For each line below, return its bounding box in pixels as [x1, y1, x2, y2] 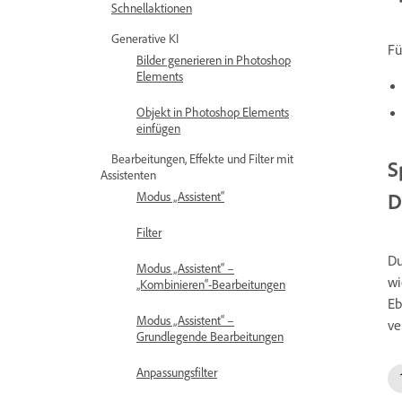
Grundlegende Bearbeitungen [136, 328, 284, 344]
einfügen [136, 120, 180, 135]
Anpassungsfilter [136, 364, 217, 380]
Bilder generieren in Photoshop [136, 52, 291, 67]
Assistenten [100, 167, 156, 182]
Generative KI [111, 31, 179, 46]
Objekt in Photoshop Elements [136, 104, 289, 119]
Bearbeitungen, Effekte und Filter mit [111, 151, 293, 166]
